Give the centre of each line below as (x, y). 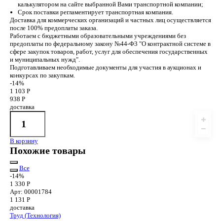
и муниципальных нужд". (45, 60)
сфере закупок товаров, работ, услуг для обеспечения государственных (109, 52)
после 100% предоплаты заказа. (54, 28)
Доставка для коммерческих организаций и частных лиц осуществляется (110, 20)
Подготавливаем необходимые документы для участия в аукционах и (105, 68)
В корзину (24, 141)
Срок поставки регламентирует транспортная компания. (95, 12)
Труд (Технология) (35, 215)
